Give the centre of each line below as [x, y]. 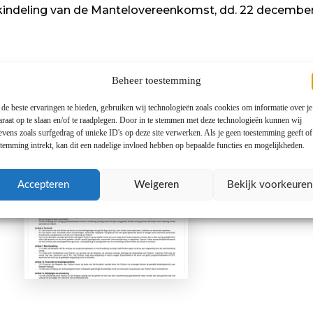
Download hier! [107, 263]
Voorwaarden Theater [107, 173]
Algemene [107, 150]
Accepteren [43, 184]
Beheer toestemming [156, 80]
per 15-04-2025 [107, 207]
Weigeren [156, 184]
